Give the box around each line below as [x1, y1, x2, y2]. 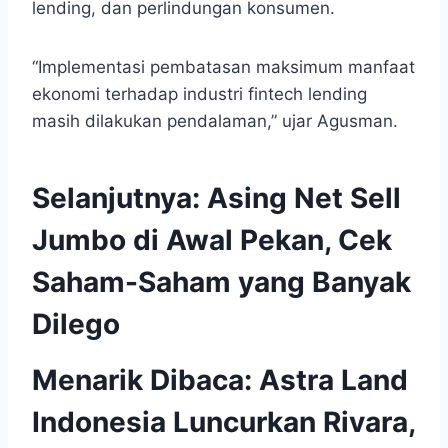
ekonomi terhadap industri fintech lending [32, 84, 367, 105]
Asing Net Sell [207, 181, 401, 216]
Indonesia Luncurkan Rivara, [32, 405, 415, 440]
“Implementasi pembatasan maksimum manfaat [32, 57, 415, 78]
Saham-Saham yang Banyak [32, 265, 411, 300]
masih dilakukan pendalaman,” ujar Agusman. [32, 111, 398, 132]
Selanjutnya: [32, 181, 207, 216]
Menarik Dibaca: [32, 363, 259, 398]
